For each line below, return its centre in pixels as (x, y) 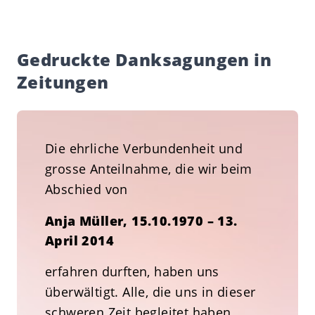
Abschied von (86, 189)
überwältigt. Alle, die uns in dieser (150, 292)
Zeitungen (63, 82)
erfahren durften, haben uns (132, 271)
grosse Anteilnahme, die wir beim (149, 169)
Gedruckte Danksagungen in (144, 59)
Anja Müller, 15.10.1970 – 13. (141, 221)
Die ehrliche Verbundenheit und (144, 148)
